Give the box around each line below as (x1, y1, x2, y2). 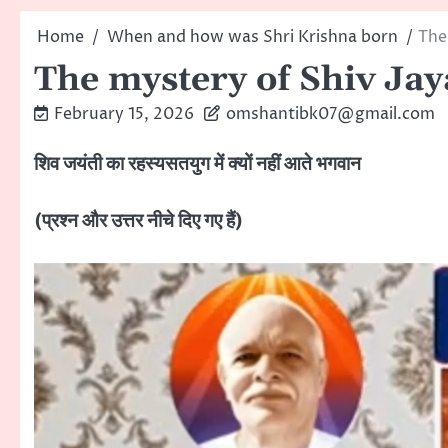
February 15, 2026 (54, 103, 194, 125)
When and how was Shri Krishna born (107, 26, 398, 48)
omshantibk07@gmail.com (226, 103, 435, 125)
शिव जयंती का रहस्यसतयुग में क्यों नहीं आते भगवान (34, 151, 361, 177)
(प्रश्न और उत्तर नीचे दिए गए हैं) (34, 207, 243, 234)
